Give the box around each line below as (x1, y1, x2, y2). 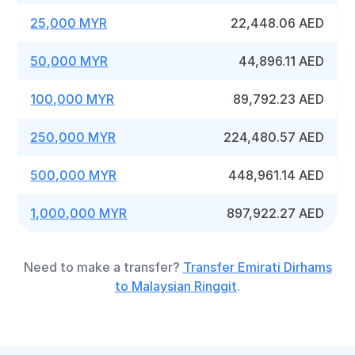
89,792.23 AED (233, 91, 325, 107)
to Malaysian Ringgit (115, 278, 237, 294)
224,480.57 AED (223, 129, 325, 145)
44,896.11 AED (239, 53, 325, 69)
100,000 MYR (30, 91, 115, 107)
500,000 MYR (30, 167, 117, 183)
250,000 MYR (30, 129, 116, 145)
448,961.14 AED (228, 167, 325, 183)
